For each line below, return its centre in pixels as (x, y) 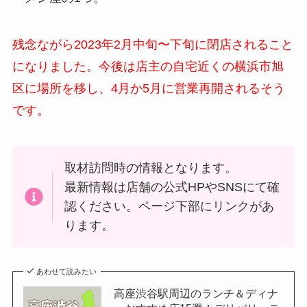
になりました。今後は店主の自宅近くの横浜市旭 (148, 66)
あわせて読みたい (67, 272)
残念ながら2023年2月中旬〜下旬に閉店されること (152, 44)
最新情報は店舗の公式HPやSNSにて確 (172, 187)
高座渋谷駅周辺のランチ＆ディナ (196, 294)
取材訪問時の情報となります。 (151, 168)
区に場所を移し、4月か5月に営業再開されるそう (148, 88)
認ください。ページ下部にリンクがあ (170, 206)
